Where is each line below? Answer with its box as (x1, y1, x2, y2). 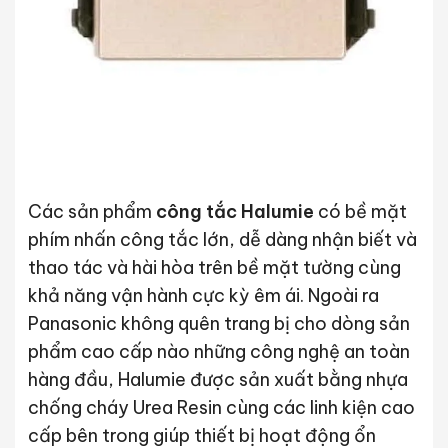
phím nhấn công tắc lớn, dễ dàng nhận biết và (27, 228, 417, 251)
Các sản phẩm (27, 200, 156, 223)
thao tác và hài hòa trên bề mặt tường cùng (27, 256, 401, 279)
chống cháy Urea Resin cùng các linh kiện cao (27, 396, 415, 419)
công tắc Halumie (155, 200, 314, 223)
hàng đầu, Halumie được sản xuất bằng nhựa (27, 368, 408, 391)
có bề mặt (313, 200, 407, 223)
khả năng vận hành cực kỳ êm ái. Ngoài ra (27, 284, 379, 307)
